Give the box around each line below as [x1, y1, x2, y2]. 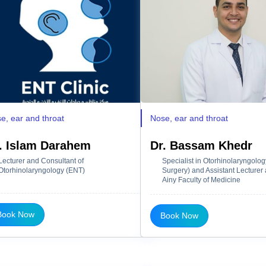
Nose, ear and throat [150, 113, 228, 123]
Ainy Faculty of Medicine [162, 175, 240, 184]
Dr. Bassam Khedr [150, 138, 252, 152]
